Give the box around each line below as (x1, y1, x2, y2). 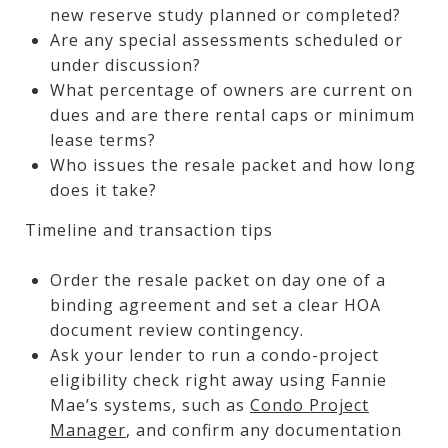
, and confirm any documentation (125, 418, 402, 441)
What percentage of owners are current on (49, 78, 413, 101)
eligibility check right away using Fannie (49, 368, 387, 391)
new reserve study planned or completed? (49, 3, 401, 26)
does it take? (49, 178, 157, 201)
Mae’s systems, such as (49, 393, 250, 416)
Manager (49, 418, 126, 441)
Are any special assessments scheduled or (49, 28, 403, 51)
